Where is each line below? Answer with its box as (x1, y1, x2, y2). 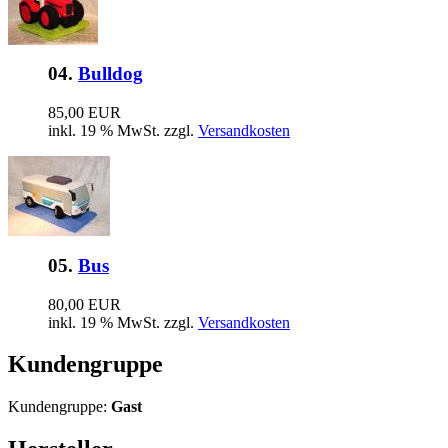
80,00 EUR (48, 295, 121, 313)
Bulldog (78, 63, 143, 85)
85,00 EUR (48, 104, 121, 122)
